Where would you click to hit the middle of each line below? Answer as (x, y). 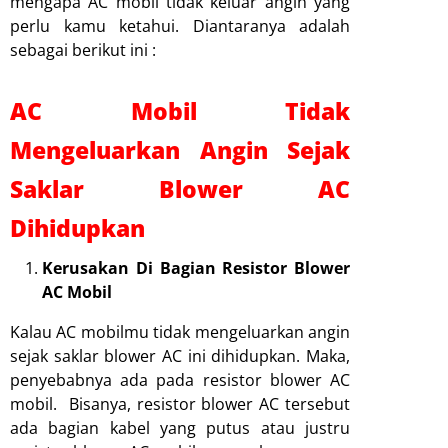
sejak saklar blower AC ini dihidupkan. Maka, (180, 355)
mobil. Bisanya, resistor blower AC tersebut (180, 403)
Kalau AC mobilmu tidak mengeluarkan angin (180, 331)
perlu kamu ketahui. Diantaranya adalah (180, 25)
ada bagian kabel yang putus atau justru (180, 427)
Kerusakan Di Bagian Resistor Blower (196, 267)
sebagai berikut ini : (83, 49)
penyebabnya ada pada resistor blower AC (180, 379)
